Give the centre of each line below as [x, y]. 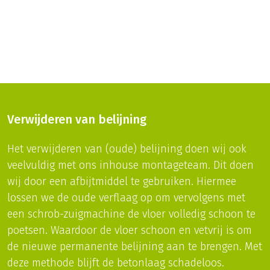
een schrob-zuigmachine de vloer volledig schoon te [131, 214]
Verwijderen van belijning [77, 120]
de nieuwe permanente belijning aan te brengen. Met [135, 247]
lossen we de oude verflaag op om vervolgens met [126, 198]
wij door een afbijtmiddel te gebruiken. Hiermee [122, 182]
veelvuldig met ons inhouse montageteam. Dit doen [130, 165]
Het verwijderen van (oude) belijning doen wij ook [127, 149]
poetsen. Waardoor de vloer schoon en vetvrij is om [130, 231]
